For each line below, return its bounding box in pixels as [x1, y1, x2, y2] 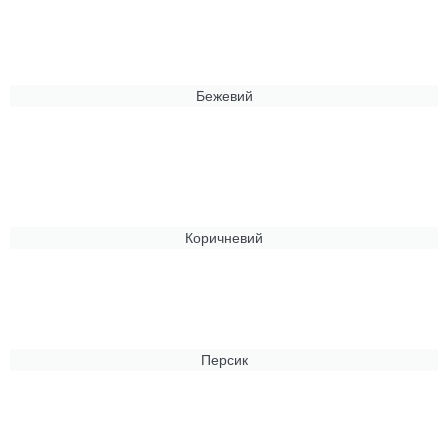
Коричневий [185, 229, 263, 246]
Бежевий [195, 87, 253, 104]
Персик [200, 351, 248, 368]
